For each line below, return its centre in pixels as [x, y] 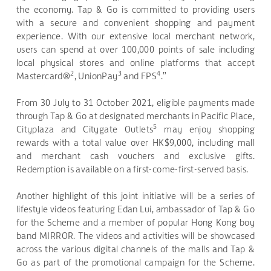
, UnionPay [96, 76]
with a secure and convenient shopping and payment [135, 23]
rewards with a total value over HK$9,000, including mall [135, 142]
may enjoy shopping [206, 129]
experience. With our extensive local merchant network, [135, 36]
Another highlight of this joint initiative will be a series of [135, 196]
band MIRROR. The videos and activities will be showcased [135, 236]
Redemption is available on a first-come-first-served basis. [134, 169]
